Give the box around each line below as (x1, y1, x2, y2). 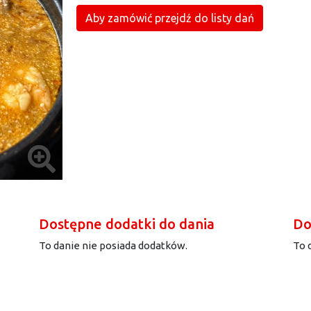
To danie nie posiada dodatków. (39, 239, 187, 251)
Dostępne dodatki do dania (39, 216, 215, 232)
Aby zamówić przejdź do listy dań (85, 12, 254, 24)
